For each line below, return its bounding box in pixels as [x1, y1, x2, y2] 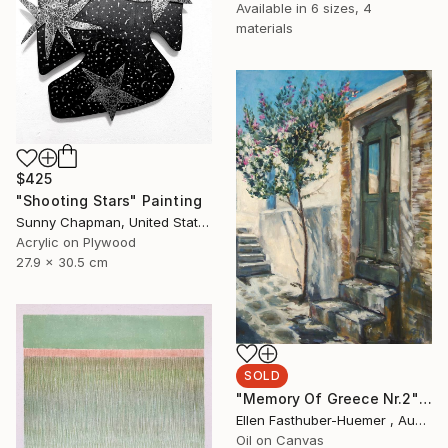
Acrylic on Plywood [16, 234, 136, 251]
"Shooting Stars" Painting [16, 192, 202, 210]
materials [236, 20, 293, 37]
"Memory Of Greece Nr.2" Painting [418, 390, 432, 408]
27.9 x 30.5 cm [16, 254, 108, 271]
